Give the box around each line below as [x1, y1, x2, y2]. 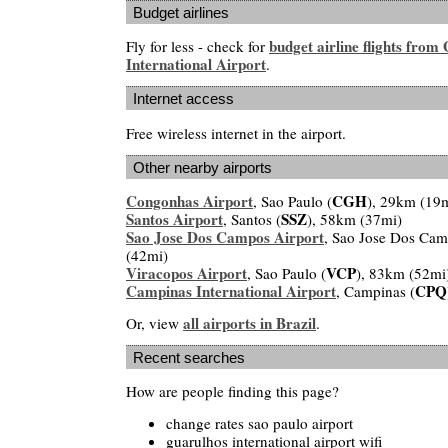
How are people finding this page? [126, 381, 339, 402]
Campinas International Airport [126, 280, 336, 303]
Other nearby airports [133, 158, 272, 176]
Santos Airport [126, 208, 223, 231]
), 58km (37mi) [307, 209, 402, 230]
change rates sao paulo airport [166, 412, 353, 433]
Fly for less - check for [126, 35, 269, 56]
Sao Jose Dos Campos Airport [126, 226, 324, 249]
